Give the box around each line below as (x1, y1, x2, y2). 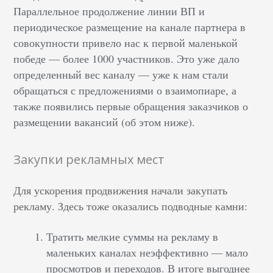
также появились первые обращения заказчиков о (13, 98, 249, 113)
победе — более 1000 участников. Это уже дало (13, 51, 240, 66)
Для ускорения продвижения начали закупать (13, 182, 228, 197)
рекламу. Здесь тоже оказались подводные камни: (13, 198, 248, 213)
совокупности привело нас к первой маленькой (13, 35, 238, 50)
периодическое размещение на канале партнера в (13, 19, 246, 34)
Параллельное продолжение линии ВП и (13, 3, 205, 18)
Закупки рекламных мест (13, 151, 165, 168)
